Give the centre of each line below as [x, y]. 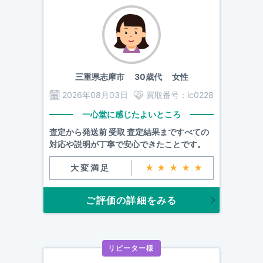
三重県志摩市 [100, 77]
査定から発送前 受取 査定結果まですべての [129, 132]
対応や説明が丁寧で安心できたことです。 [127, 144]
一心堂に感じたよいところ [131, 114]
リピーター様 [131, 248]
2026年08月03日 [95, 95]
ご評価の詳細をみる [131, 200]
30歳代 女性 [156, 77]
